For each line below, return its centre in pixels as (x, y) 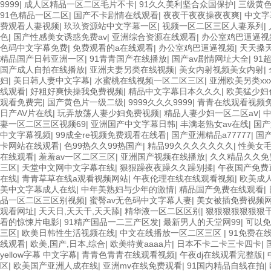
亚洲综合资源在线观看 (154, 37)
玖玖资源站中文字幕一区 (111, 26)
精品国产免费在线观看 (221, 189)
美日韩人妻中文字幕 (51, 80)
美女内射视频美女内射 (221, 70)
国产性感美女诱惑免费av (60, 37)
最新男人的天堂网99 (202, 222)
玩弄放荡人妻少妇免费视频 (108, 113)
